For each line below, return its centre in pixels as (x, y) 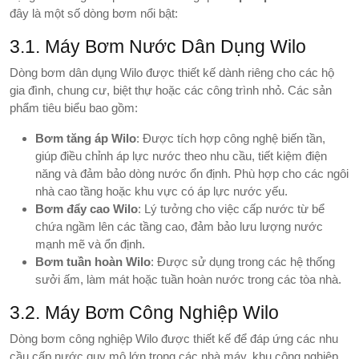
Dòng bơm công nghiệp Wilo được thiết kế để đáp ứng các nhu (174, 338)
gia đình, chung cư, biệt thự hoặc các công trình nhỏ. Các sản (171, 90)
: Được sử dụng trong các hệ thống (243, 261)
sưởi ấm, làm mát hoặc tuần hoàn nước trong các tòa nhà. (188, 279)
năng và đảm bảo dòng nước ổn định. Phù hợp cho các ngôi (192, 173)
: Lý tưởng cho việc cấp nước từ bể (231, 208)
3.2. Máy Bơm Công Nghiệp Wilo (144, 312)
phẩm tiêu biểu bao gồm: (74, 107)
